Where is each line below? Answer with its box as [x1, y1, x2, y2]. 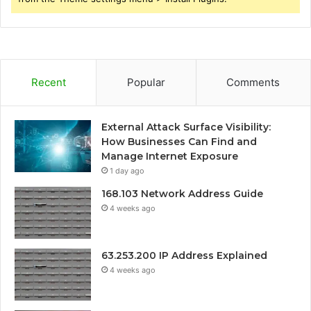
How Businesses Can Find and [101, 135, 257, 148]
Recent [31, 75, 66, 89]
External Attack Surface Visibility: [101, 120, 271, 133]
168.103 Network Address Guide [101, 187, 263, 200]
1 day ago [110, 165, 144, 176]
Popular [126, 75, 165, 89]
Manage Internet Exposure [101, 149, 238, 162]
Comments [226, 75, 280, 89]
